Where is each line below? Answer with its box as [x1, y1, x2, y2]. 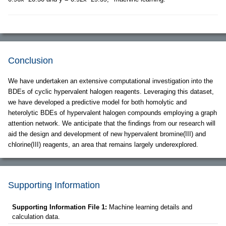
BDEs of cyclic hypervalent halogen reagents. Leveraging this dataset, [8, 88, 214, 96]
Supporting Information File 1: [12, 203, 109, 211]
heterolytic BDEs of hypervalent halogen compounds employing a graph [8, 109, 217, 117]
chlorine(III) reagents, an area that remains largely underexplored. [8, 141, 198, 149]
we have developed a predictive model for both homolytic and [8, 98, 187, 106]
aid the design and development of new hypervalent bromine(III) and [8, 130, 206, 138]
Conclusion [8, 55, 53, 66]
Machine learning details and [109, 203, 192, 211]
